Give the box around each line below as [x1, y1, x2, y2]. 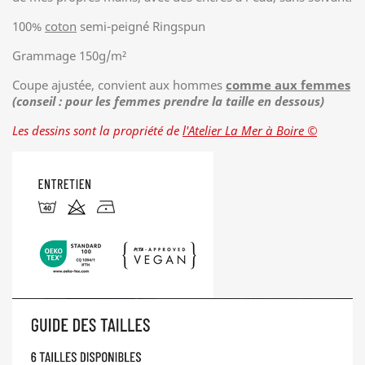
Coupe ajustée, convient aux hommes [12, 77, 226, 93]
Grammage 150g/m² [12, 47, 126, 64]
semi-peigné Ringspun [77, 18, 205, 34]
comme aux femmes [226, 77, 350, 93]
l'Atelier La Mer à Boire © [182, 122, 317, 139]
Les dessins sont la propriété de [12, 122, 182, 139]
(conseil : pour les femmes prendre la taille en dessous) [12, 93, 324, 109]
